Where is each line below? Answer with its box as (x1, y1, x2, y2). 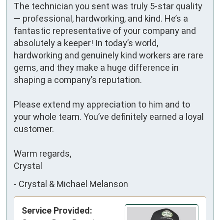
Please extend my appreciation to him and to (14, 99, 190, 110)
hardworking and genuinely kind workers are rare (14, 50, 203, 60)
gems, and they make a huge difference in (14, 62, 179, 73)
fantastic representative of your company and (14, 25, 196, 36)
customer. (14, 123, 54, 134)
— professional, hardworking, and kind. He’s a (14, 13, 188, 24)
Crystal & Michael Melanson (19, 179, 128, 190)
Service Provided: (22, 205, 92, 216)
